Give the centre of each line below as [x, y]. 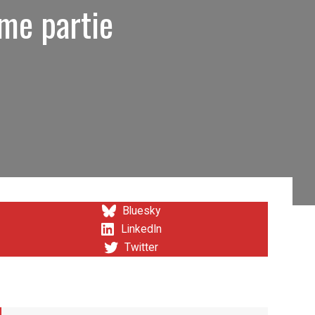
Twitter [142, 247]
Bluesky [142, 211]
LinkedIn [142, 229]
